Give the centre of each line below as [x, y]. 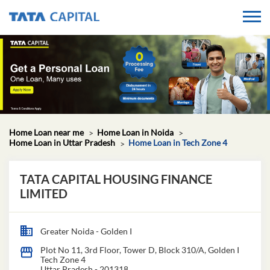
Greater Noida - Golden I [86, 160]
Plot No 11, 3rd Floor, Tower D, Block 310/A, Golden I [140, 179]
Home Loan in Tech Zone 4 [178, 72]
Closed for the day [74, 216]
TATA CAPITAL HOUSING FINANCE [116, 108]
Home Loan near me [46, 61]
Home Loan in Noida [135, 61]
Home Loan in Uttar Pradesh [62, 72]
